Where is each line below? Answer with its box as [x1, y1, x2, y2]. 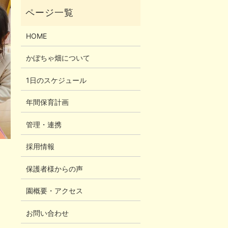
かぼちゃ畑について [25, 53, 90, 63]
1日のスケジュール [25, 75, 87, 84]
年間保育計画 [25, 98, 69, 107]
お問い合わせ [25, 208, 69, 217]
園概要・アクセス [25, 186, 83, 195]
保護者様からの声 [25, 164, 83, 173]
